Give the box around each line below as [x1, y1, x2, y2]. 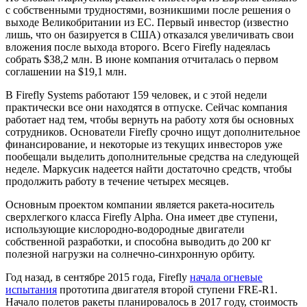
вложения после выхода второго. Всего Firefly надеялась [5, 40, 270, 53]
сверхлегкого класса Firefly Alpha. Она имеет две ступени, [5, 210, 278, 223]
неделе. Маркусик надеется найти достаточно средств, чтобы [5, 162, 292, 175]
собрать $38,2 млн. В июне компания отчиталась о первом [5, 53, 278, 65]
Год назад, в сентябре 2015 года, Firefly [5, 271, 190, 283]
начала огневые [190, 271, 262, 283]
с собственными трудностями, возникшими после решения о [5, 3, 291, 16]
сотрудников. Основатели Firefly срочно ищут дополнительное [5, 125, 300, 138]
